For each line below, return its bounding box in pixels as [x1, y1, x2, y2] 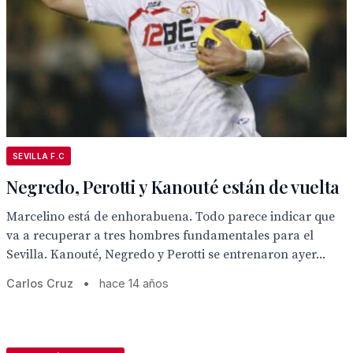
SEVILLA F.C [13, 151, 65, 161]
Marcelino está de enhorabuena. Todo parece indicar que [6, 209, 335, 225]
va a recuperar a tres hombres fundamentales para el [6, 228, 314, 243]
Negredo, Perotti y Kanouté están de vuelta [6, 175, 340, 199]
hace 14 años [99, 277, 169, 290]
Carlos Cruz [6, 277, 73, 290]
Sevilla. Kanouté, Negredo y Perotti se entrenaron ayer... [6, 247, 325, 262]
